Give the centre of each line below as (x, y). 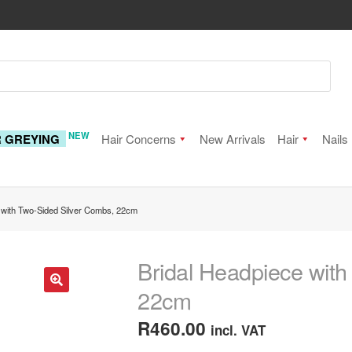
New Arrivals (232, 139)
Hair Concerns (138, 139)
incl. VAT (238, 330)
